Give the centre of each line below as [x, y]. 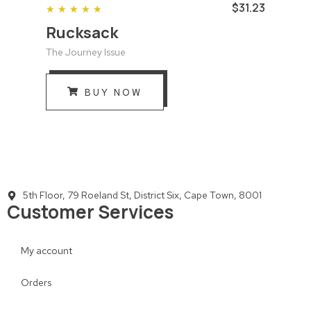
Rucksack [82, 33]
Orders [36, 283]
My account [47, 251]
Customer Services [90, 212]
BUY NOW [114, 93]
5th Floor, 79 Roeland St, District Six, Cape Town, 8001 [142, 195]
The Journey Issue [86, 52]
